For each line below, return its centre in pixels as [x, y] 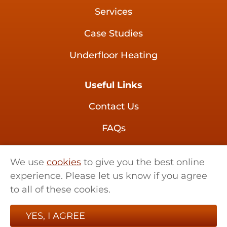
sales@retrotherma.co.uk [113, 203]
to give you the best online [143, 162]
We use [28, 162]
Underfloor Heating [113, 55]
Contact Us [113, 107]
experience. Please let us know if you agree [109, 176]
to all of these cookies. [60, 190]
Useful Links [113, 85]
